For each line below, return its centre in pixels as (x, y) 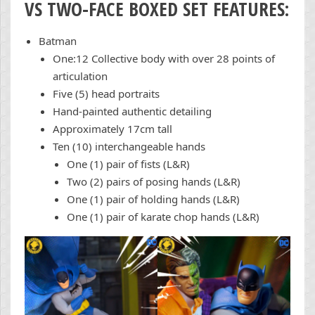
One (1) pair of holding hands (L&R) (153, 199)
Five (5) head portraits (106, 94)
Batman (58, 41)
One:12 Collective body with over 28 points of (164, 59)
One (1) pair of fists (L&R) (128, 164)
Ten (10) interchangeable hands (129, 147)
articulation (80, 76)
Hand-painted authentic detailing (132, 111)
